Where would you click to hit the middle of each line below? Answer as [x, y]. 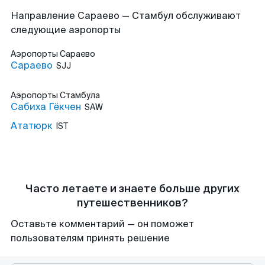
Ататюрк [32, 126]
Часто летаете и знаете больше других [132, 189]
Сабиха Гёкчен [46, 107]
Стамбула [80, 95]
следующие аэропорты [66, 30]
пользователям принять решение [90, 238]
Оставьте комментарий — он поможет [102, 224]
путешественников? [132, 203]
